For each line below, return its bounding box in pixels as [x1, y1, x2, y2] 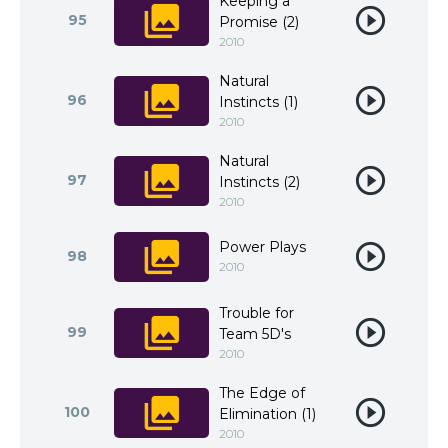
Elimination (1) [219, 405, 316, 423]
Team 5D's [219, 325, 291, 343]
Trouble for [219, 304, 294, 322]
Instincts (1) [219, 93, 298, 111]
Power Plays [219, 238, 306, 256]
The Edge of [219, 384, 305, 402]
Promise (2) [219, 13, 299, 31]
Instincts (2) [219, 173, 300, 191]
